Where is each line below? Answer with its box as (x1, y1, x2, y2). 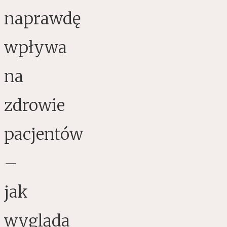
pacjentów (4, 124, 83, 145)
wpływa (4, 37, 67, 58)
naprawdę (4, 9, 81, 29)
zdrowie (4, 95, 65, 116)
